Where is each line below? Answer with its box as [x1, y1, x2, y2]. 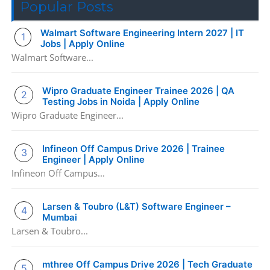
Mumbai [42, 212, 78, 224]
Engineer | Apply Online [42, 154, 145, 166]
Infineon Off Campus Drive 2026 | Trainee [42, 143, 225, 155]
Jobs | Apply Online [40, 38, 125, 50]
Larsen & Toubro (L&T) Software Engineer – [42, 201, 231, 213]
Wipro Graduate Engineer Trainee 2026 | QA [42, 85, 235, 97]
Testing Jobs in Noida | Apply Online [42, 96, 200, 108]
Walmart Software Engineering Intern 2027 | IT [40, 27, 245, 39]
